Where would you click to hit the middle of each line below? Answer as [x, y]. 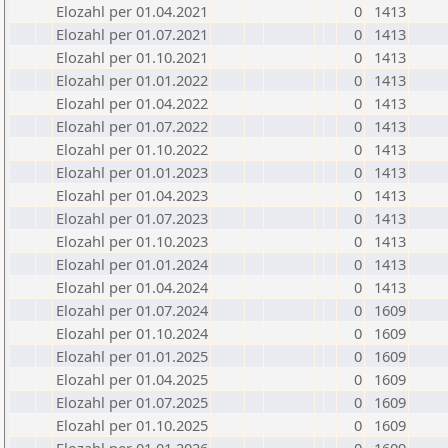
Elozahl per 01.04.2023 [132, 195]
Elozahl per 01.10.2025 [132, 425]
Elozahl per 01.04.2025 [132, 379]
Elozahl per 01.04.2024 [132, 287]
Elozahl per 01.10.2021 [132, 57]
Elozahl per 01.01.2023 [132, 172]
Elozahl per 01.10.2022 [132, 149]
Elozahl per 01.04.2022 [132, 103]
